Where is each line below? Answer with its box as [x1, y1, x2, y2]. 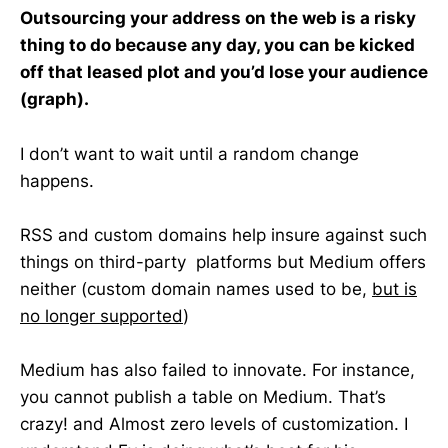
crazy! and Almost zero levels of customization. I [20, 413, 408, 434]
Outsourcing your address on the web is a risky [20, 8, 416, 29]
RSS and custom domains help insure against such [20, 224, 427, 245]
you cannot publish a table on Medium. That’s [20, 386, 386, 407]
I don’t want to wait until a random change [20, 143, 359, 164]
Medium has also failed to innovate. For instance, [20, 359, 415, 380]
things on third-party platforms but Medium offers [20, 251, 426, 272]
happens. [20, 170, 94, 191]
